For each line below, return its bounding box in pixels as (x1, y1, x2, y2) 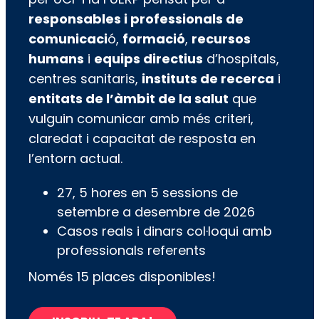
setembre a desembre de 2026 (56, 203, 255, 221)
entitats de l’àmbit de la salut (28, 90, 229, 108)
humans (28, 50, 84, 68)
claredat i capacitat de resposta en (28, 130, 256, 148)
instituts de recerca (141, 70, 274, 88)
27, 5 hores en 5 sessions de (56, 184, 238, 202)
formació (122, 30, 185, 48)
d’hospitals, (202, 50, 279, 68)
